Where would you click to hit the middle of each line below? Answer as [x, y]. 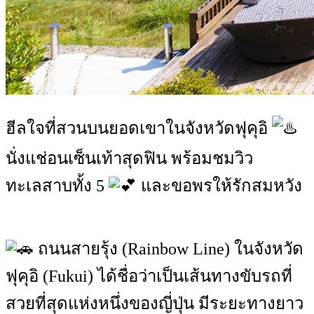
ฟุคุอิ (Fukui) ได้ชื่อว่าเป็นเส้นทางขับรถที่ [149, 276]
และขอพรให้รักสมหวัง [219, 186]
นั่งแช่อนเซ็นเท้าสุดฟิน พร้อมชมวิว [129, 158]
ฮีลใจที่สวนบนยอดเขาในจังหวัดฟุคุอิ [139, 128]
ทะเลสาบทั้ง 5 [57, 186]
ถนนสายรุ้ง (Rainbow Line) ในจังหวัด [169, 249]
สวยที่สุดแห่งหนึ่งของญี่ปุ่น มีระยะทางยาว [155, 303]
